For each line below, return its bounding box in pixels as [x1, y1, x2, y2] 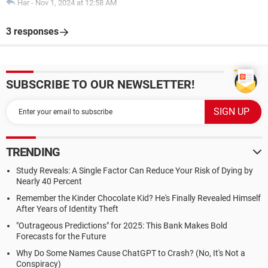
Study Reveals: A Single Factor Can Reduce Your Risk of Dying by [16, 166, 253, 175]
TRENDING [6, 145, 60, 159]
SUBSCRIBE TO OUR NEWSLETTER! [6, 77, 194, 92]
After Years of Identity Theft [16, 204, 118, 214]
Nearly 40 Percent [16, 176, 82, 186]
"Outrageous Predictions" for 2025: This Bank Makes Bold [16, 221, 227, 230]
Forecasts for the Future [16, 232, 106, 241]
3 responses [6, 26, 59, 37]
